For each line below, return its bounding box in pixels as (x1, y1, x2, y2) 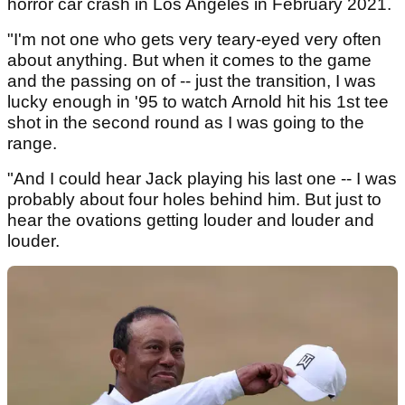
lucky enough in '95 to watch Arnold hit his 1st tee (7, 92, 389, 112)
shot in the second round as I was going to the (7, 113, 364, 133)
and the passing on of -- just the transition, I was (7, 71, 376, 91)
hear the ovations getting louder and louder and (7, 211, 374, 231)
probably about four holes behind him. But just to (7, 190, 381, 210)
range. (7, 134, 57, 154)
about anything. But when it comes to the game (7, 51, 372, 71)
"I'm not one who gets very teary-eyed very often (7, 30, 381, 50)
